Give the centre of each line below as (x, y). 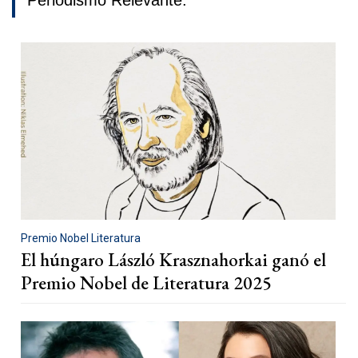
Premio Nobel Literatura (81, 238)
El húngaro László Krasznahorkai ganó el (173, 259)
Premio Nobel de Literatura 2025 (146, 282)
